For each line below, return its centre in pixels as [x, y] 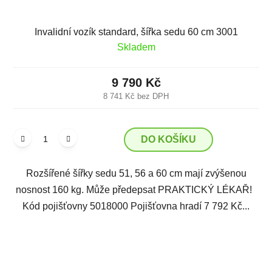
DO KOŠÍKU [168, 139]
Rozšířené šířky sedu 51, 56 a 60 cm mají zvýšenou [136, 173]
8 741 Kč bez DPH [136, 96]
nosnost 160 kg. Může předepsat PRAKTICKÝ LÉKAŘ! [136, 189]
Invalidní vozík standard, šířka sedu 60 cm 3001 [136, 32]
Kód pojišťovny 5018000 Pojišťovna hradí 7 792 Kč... [136, 206]
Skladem [136, 47]
